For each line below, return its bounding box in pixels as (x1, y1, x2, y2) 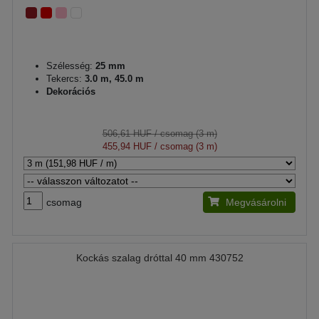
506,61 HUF (102, 127, 152, 139)
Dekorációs (46, 85, 95, 97)
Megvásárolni (226, 196, 286, 208)
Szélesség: (46, 60, 93, 71)
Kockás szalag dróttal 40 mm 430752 (75, 251, 244, 263)
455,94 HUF (102, 140, 152, 152)
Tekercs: (46, 73, 85, 84)
